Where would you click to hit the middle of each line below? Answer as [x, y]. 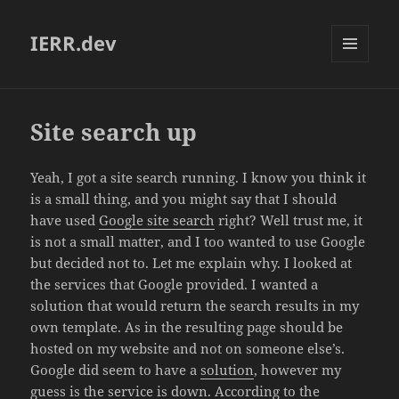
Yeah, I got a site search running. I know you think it [199, 178]
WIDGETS [357, 100]
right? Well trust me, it [289, 220]
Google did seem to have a [116, 370]
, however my [298, 370]
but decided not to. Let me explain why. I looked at [191, 263]
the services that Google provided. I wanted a [175, 285]
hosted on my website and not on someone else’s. [188, 349]
